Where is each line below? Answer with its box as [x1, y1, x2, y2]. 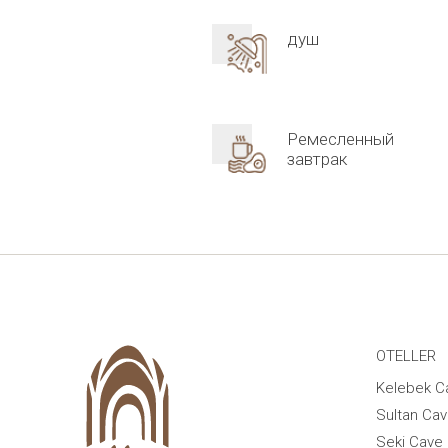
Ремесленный [287, 129, 394, 149]
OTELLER [376, 347, 436, 365]
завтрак [287, 149, 347, 169]
